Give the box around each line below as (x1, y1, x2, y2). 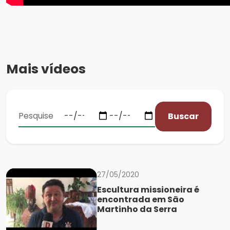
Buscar (168, 110, 199, 122)
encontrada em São (97, 193, 184, 205)
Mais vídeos (6, 60, 86, 78)
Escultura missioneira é (97, 183, 199, 196)
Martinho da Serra (97, 203, 177, 215)
